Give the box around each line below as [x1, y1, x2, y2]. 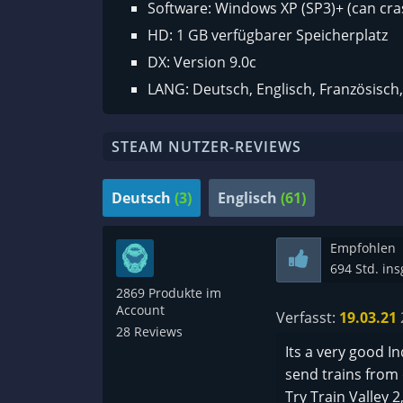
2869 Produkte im [116, 284, 221, 302]
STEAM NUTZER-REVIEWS [112, 137, 301, 157]
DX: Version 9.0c [148, 52, 256, 73]
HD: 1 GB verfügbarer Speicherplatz [148, 25, 388, 46]
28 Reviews [116, 323, 183, 341]
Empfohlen [329, 239, 396, 257]
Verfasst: [275, 308, 339, 328]
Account [116, 301, 165, 319]
